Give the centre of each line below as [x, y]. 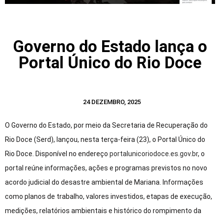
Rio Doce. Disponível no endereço [57, 153]
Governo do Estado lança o [110, 46]
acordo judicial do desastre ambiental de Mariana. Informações [104, 182]
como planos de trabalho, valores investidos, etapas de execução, [109, 196]
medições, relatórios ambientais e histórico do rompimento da [103, 210]
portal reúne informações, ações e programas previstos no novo [106, 168]
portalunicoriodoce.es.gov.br [154, 153]
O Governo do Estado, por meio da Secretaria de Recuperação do [106, 125]
